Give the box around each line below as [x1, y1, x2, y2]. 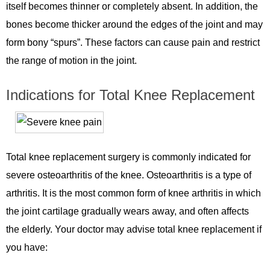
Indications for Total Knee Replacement [6, 87, 255, 104]
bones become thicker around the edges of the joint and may [6, 19, 263, 30]
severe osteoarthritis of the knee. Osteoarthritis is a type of [6, 170, 251, 181]
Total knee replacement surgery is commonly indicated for [6, 152, 251, 163]
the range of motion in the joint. [6, 55, 137, 66]
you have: [6, 242, 48, 253]
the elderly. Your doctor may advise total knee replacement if [6, 224, 262, 235]
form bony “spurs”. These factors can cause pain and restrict [6, 37, 260, 48]
